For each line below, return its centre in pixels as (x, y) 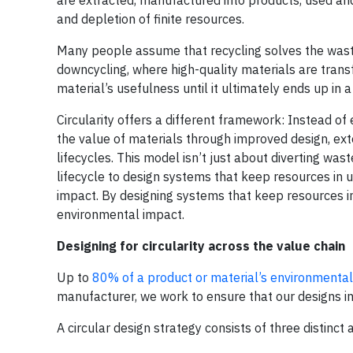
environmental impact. (121, 214)
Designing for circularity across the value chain (201, 245)
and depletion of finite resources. (150, 19)
